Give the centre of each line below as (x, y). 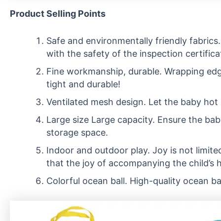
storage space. (77, 132)
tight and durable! (83, 84)
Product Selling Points (58, 13)
